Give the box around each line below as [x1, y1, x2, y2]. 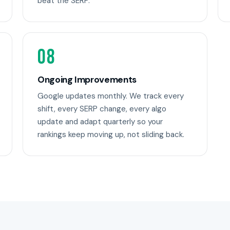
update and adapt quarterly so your [37, 117, 163, 127]
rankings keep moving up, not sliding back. [37, 129, 184, 140]
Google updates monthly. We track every [37, 91, 184, 101]
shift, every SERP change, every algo [37, 104, 166, 114]
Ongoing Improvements [37, 74, 137, 86]
